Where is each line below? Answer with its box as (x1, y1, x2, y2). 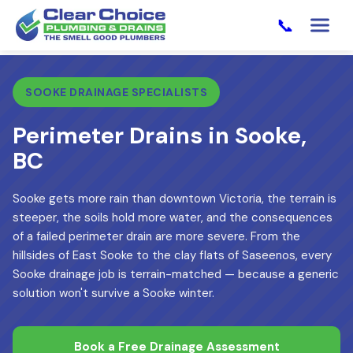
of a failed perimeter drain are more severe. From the (13, 229, 300, 244)
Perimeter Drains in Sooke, (13, 121, 307, 150)
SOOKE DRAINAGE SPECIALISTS (25, 85, 207, 99)
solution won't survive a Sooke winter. (13, 285, 214, 301)
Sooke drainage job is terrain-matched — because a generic (13, 266, 339, 282)
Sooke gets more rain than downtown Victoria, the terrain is (13, 191, 336, 206)
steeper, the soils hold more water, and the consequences (13, 210, 333, 225)
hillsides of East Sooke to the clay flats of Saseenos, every (13, 247, 332, 263)
